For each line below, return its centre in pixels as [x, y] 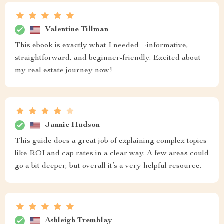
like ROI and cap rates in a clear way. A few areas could [112, 154]
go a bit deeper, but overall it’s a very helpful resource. [108, 166]
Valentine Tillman [77, 30]
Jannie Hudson [72, 125]
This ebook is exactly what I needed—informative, [102, 46]
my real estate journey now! [64, 71]
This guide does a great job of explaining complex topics [111, 141]
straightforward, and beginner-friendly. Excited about [108, 58]
